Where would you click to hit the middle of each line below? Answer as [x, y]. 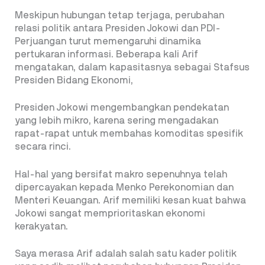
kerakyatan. [41, 226]
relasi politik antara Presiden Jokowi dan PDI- [118, 28]
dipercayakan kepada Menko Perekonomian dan [124, 187]
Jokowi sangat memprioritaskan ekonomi [110, 213]
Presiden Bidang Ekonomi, [74, 80]
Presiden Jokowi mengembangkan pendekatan [122, 108]
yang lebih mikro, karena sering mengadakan [117, 121]
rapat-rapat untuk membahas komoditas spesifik [129, 134]
